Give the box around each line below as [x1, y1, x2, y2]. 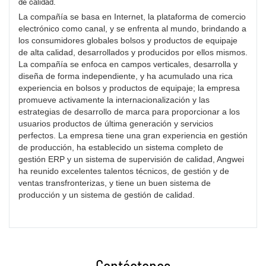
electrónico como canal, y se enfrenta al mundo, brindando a [18, 24, 246, 34]
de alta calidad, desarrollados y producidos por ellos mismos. [18, 47, 248, 58]
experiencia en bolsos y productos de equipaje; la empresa [18, 83, 240, 93]
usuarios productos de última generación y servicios [18, 119, 213, 129]
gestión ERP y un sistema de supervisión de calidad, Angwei [18, 154, 244, 164]
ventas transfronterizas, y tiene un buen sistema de [18, 178, 211, 188]
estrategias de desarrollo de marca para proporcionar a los [18, 107, 240, 117]
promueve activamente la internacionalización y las [18, 95, 210, 105]
